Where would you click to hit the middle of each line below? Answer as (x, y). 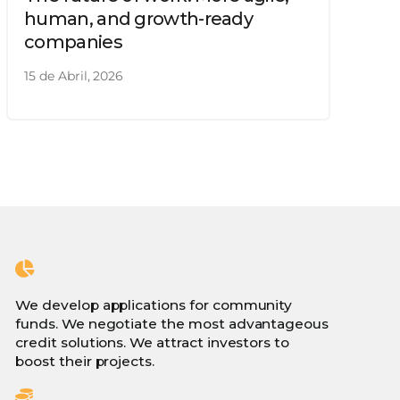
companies (73, 42)
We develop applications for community (154, 304)
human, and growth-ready (139, 18)
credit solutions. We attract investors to (153, 342)
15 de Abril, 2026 (74, 75)
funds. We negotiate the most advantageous (172, 323)
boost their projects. (85, 361)
